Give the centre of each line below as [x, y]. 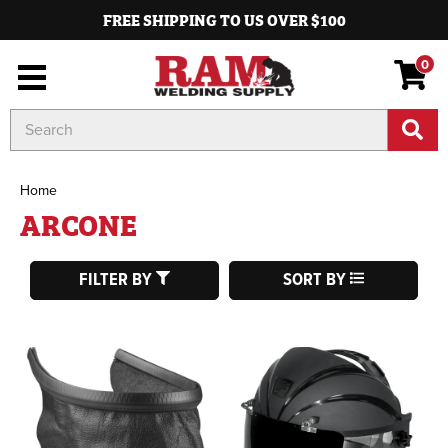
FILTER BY [117, 280]
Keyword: [38, 140]
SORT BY [316, 280]
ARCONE [79, 223]
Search [31, 119]
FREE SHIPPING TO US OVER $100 [224, 19]
